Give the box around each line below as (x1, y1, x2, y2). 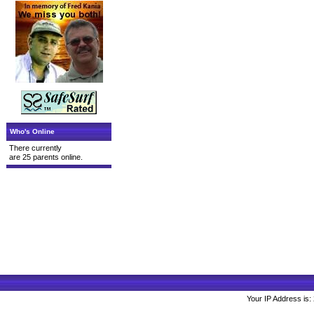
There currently (9, 144, 62, 152)
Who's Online (10, 128, 55, 135)
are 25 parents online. (9, 153, 83, 161)
